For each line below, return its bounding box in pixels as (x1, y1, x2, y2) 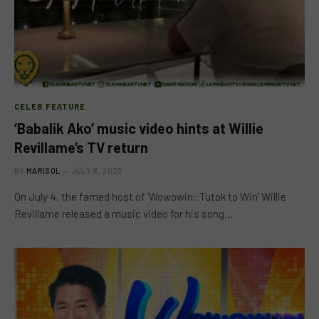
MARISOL (26, 165, 61, 175)
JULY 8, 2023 (71, 165, 122, 175)
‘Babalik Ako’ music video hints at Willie (14, 119, 263, 137)
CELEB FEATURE (14, 101, 86, 111)
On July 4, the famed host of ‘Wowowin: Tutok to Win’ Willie (14, 189, 286, 203)
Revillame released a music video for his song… (14, 206, 233, 220)
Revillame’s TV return (14, 138, 148, 156)
